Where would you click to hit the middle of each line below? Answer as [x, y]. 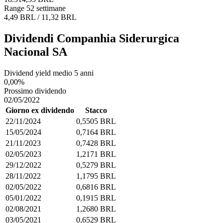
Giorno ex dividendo [40, 110]
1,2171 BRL [96, 154]
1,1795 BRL [96, 176]
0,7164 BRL [96, 132]
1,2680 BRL [96, 209]
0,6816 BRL [96, 187]
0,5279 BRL [96, 165]
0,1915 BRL [96, 198]
